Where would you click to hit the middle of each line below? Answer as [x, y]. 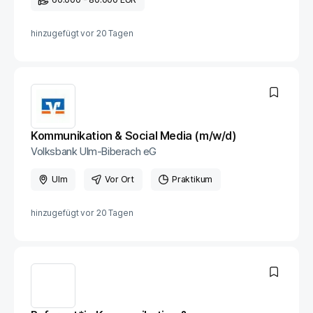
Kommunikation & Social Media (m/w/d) [134, 136]
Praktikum [192, 179]
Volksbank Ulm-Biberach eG [94, 151]
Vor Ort [120, 179]
